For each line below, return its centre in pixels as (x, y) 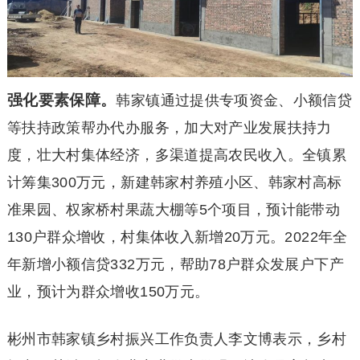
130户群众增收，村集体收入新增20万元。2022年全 (177, 237)
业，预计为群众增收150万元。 (108, 292)
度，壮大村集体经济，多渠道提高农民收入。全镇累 (177, 155)
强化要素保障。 (61, 100)
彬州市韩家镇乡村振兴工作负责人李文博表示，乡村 (177, 340)
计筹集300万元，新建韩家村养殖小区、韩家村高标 (174, 183)
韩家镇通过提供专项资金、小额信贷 (234, 101)
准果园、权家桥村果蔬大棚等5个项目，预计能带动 (174, 210)
